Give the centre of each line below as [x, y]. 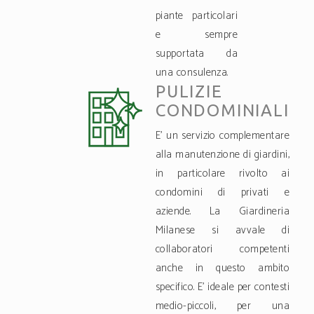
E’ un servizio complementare [223, 136]
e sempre [197, 35]
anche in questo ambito [223, 268]
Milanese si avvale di [223, 231]
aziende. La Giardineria [223, 212]
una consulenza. [192, 73]
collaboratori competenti [223, 250]
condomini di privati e [223, 193]
